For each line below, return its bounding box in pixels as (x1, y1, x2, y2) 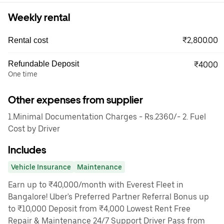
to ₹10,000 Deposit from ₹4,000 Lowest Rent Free (8, 204, 190, 213)
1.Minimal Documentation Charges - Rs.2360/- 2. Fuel (8, 112, 206, 121)
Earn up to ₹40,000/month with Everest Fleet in (8, 180, 183, 189)
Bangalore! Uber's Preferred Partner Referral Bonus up (8, 192, 209, 201)
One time (8, 70, 37, 78)
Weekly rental (8, 11, 70, 23)
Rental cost (8, 36, 48, 44)
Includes (8, 144, 46, 156)
